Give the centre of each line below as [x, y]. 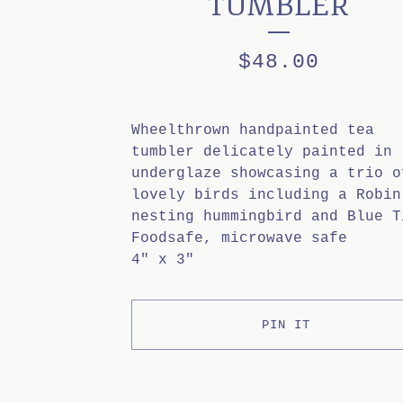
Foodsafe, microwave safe [239, 238]
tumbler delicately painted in [262, 152]
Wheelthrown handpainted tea [253, 130]
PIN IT [287, 325]
